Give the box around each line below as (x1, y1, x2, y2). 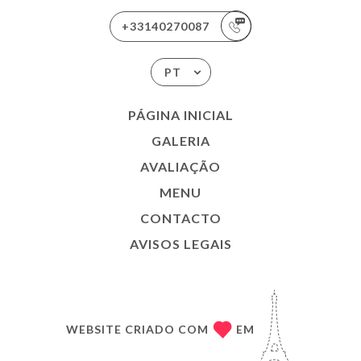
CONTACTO (139, 210, 222, 226)
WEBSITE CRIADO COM (66, 322, 209, 337)
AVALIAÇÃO (140, 158, 221, 174)
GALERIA (151, 132, 210, 148)
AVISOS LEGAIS (129, 235, 232, 251)
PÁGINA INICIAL (127, 106, 234, 122)
